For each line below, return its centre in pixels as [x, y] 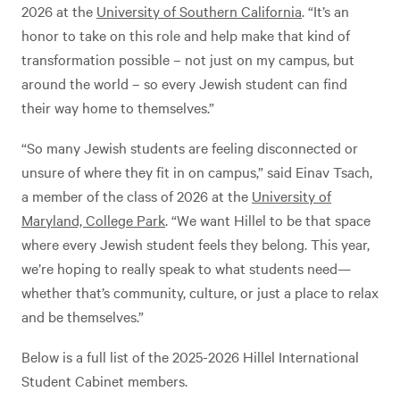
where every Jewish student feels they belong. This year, [196, 243]
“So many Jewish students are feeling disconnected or [190, 147]
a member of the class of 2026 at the [137, 195]
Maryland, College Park [93, 219]
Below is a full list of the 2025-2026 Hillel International [190, 356]
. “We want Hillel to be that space [268, 219]
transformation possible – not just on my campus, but [188, 58]
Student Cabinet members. [106, 380]
